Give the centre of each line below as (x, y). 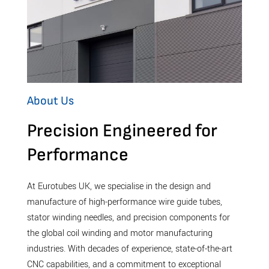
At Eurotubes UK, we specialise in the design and (119, 187)
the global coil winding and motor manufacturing (119, 234)
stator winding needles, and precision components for (128, 218)
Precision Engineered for (122, 131)
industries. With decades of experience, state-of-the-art (129, 249)
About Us (50, 101)
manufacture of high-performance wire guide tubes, (124, 202)
